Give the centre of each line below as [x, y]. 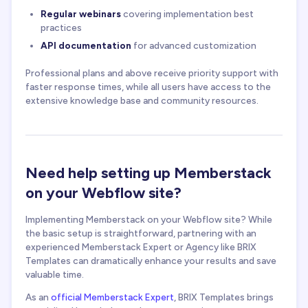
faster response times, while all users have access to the [148, 86]
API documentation [86, 46]
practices [61, 28]
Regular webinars [81, 14]
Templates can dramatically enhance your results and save [151, 260]
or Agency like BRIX [215, 246]
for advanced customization [194, 46]
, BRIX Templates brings [224, 297]
